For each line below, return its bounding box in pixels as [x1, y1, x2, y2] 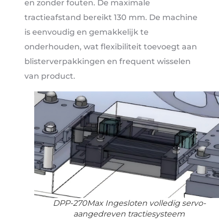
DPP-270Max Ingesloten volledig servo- [52, 198, 206, 208]
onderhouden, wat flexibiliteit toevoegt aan [24, 42, 197, 52]
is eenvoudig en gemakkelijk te [24, 27, 149, 37]
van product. [24, 71, 75, 81]
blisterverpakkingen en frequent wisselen [24, 57, 191, 66]
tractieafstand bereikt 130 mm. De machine [24, 13, 197, 22]
